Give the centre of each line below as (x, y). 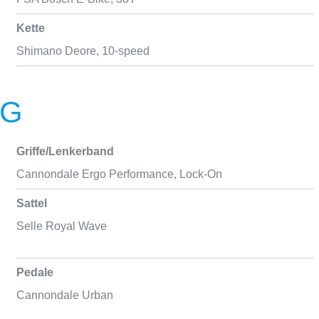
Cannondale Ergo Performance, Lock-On (119, 174)
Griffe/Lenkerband (65, 151)
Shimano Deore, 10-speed (83, 51)
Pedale (35, 272)
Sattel (31, 203)
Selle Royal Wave (61, 226)
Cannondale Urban (64, 295)
